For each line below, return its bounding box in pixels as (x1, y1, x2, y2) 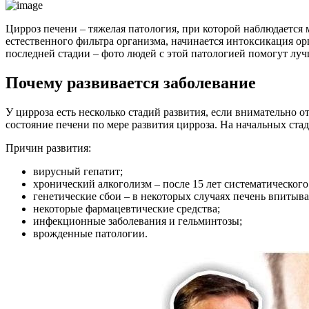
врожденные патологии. (33, 227, 148, 239)
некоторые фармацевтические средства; (33, 202, 220, 215)
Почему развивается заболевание (6, 73, 256, 92)
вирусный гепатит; (33, 165, 123, 177)
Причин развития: (6, 141, 91, 154)
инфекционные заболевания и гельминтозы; (33, 215, 242, 227)
